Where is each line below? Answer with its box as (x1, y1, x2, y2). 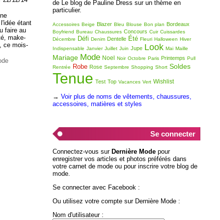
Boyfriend (52, 28, 74, 34)
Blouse (126, 21, 142, 27)
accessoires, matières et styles (52, 100, 142, 108)
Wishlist (153, 78, 174, 85)
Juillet (104, 45, 117, 51)
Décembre (52, 36, 76, 42)
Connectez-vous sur (52, 148, 111, 156)
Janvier (86, 45, 103, 51)
